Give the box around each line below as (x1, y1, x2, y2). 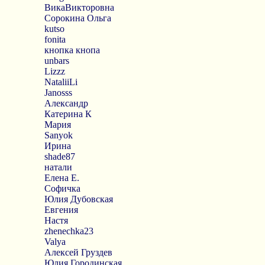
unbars (44, 56, 69, 66)
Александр (44, 98, 88, 108)
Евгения (44, 205, 78, 215)
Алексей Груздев (44, 247, 112, 257)
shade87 (44, 151, 75, 161)
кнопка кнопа (44, 45, 100, 55)
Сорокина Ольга (44, 13, 111, 23)
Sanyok (44, 130, 73, 140)
